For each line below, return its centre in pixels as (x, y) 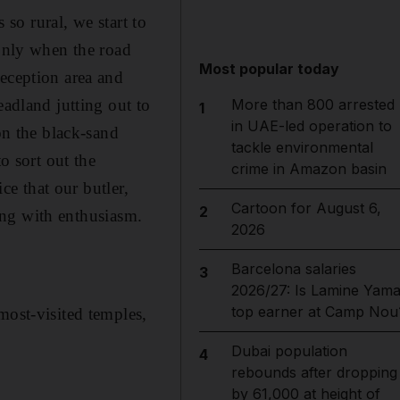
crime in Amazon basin (308, 169)
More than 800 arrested (312, 104)
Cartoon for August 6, (306, 208)
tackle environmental (302, 147)
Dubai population (289, 351)
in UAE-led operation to (311, 126)
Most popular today (270, 69)
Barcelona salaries (293, 269)
